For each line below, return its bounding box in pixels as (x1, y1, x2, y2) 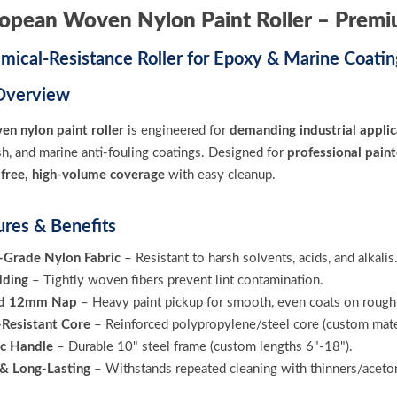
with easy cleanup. (165, 168, 276, 182)
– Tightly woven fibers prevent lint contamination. (28, 274, 323, 287)
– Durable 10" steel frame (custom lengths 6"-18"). (53, 340, 353, 354)
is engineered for (124, 124, 230, 137)
